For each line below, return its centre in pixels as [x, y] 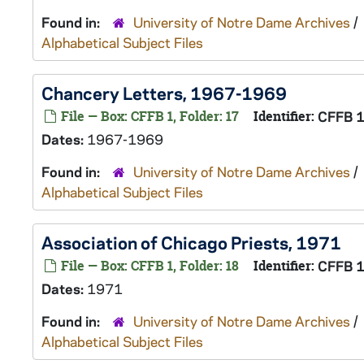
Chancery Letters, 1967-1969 [164, 93]
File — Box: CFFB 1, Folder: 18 [148, 266]
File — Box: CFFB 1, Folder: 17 [148, 116]
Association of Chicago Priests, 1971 [191, 242]
